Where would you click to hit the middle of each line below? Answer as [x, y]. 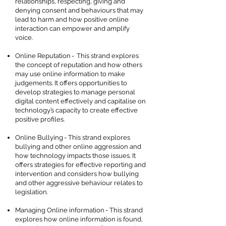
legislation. [32, 192]
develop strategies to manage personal [75, 92]
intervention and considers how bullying [77, 174]
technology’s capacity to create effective [76, 110]
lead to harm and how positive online [72, 19]
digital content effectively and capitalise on [80, 101]
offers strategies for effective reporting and [80, 165]
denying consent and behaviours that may [79, 10]
